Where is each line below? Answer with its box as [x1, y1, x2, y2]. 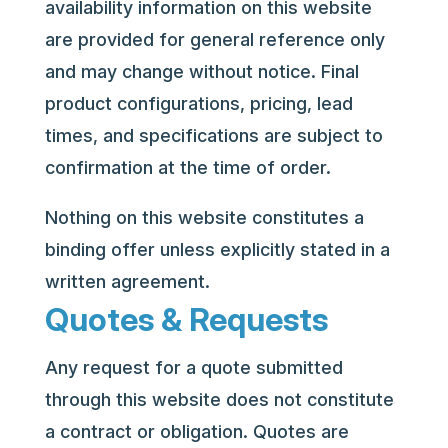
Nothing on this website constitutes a [44, 207, 364, 228]
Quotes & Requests [44, 300, 328, 339]
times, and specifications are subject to [44, 125, 383, 146]
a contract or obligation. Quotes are [44, 421, 349, 442]
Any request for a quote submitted [44, 357, 343, 378]
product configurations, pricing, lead [44, 93, 353, 114]
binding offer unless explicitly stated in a [44, 239, 390, 260]
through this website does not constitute [44, 389, 394, 410]
